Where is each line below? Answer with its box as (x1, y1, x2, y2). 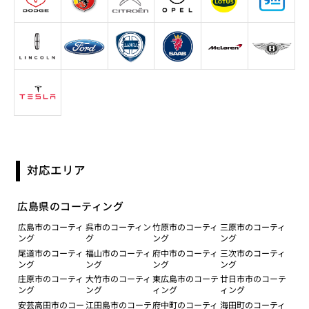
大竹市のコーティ (85, 272, 151, 285)
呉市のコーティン (85, 221, 151, 233)
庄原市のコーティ (18, 272, 83, 285)
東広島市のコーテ (152, 272, 219, 285)
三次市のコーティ (219, 246, 286, 259)
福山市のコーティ (85, 246, 151, 259)
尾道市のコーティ (18, 246, 83, 259)
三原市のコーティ (219, 221, 286, 233)
